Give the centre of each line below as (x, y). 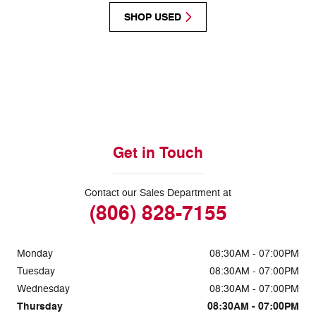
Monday (35, 254)
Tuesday (36, 271)
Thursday (40, 306)
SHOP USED (153, 17)
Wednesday (43, 289)
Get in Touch (158, 153)
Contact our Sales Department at (158, 193)
